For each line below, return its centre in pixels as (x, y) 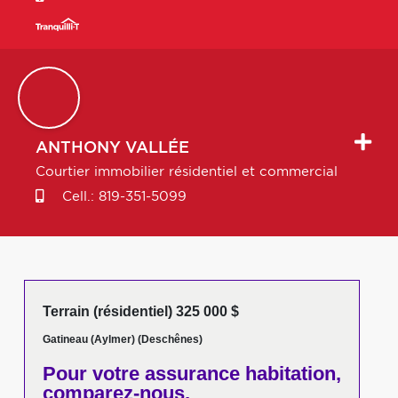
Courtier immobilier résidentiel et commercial (187, 172)
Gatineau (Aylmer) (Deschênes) (122, 339)
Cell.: (78, 197)
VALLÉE (157, 148)
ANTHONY (78, 148)
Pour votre (91, 374)
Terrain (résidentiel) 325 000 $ (140, 311)
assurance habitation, (240, 374)
